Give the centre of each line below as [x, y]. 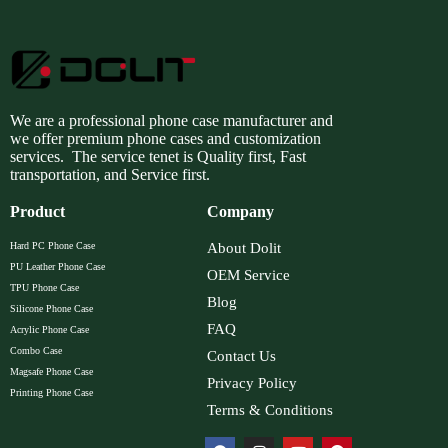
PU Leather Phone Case [57, 267]
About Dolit [244, 248]
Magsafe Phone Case [51, 372]
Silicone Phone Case [51, 309]
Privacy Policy [252, 383]
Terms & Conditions [270, 410]
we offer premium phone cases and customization [165, 139]
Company [241, 212]
